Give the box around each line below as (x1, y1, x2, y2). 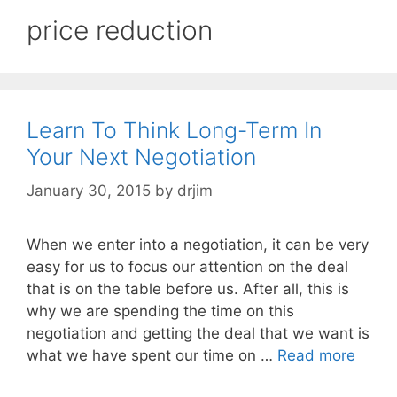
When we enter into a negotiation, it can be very (27, 236, 369, 254)
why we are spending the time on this (27, 302, 294, 321)
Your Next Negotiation (27, 143, 256, 170)
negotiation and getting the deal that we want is (27, 324, 370, 343)
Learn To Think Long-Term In (27, 116, 322, 144)
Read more (277, 346, 355, 365)
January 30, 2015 (27, 182, 151, 200)
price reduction (27, 13, 213, 46)
